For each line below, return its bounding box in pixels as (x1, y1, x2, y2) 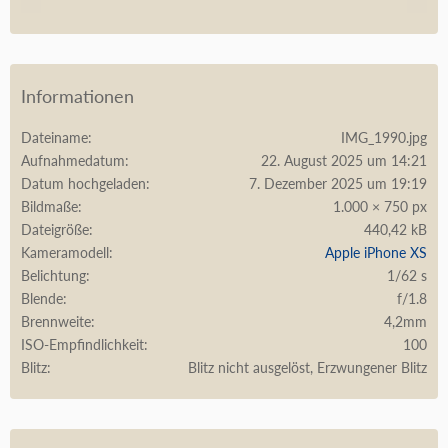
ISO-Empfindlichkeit (21, 336, 144, 354)
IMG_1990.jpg (341, 129, 427, 147)
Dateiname (21, 129, 88, 147)
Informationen (21, 85, 134, 108)
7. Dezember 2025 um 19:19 (249, 175, 427, 193)
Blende (21, 290, 63, 308)
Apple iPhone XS (325, 244, 427, 262)
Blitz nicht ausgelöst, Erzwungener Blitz (188, 359, 427, 377)
